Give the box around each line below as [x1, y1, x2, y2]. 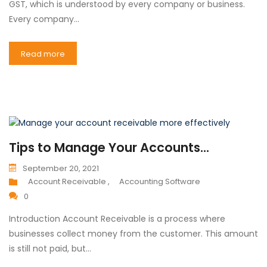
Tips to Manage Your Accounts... [9, 139, 209, 157]
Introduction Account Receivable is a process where [9, 213, 225, 225]
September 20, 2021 [23, 163, 99, 175]
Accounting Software [119, 176, 200, 188]
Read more [21, 48, 65, 60]
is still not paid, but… [9, 243, 91, 255]
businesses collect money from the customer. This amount [9, 228, 258, 240]
